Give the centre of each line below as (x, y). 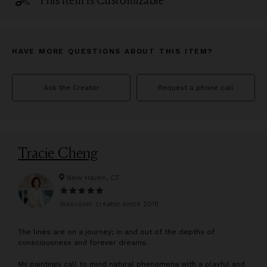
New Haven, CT (93, 177)
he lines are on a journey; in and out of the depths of (118, 232)
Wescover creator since (101, 204)
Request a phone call (196, 88)
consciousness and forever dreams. (83, 243)
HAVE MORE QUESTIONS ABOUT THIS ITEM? (113, 52)
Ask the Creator (71, 88)
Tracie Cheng (58, 153)
